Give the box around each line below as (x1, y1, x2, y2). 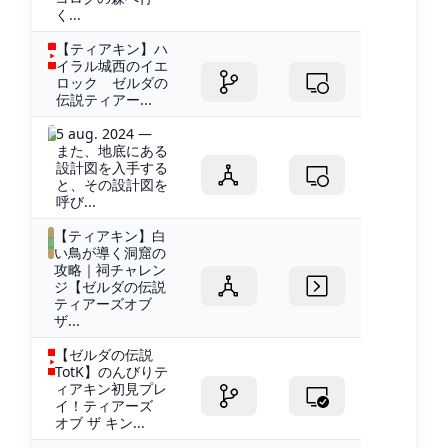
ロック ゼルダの (56, 72, 169, 92)
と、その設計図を (55, 174, 168, 194)
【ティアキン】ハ (56, 38, 169, 58)
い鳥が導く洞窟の (54, 242, 167, 262)
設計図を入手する (55, 157, 168, 177)
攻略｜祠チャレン (54, 259, 167, 279)
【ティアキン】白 (54, 225, 167, 245)
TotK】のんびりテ (55, 361, 169, 381)
